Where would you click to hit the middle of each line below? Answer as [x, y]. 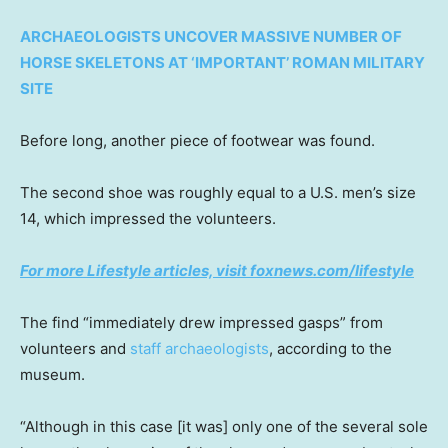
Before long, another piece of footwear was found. [199, 141]
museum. [52, 375]
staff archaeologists [199, 349]
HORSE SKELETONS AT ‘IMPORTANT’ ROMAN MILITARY [222, 63]
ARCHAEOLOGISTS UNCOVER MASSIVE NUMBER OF [211, 37]
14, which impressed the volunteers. [150, 219]
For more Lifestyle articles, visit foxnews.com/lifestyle [217, 271]
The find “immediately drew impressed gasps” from [201, 323]
